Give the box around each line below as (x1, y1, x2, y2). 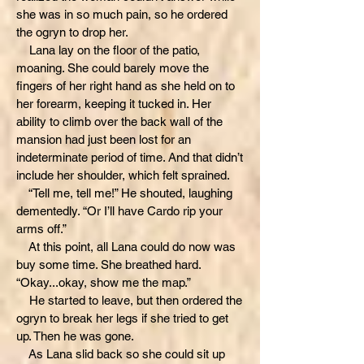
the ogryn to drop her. (16, 25, 128, 39)
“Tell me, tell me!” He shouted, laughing (16, 186, 232, 200)
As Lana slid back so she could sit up (16, 347, 225, 361)
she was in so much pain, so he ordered (16, 7, 227, 21)
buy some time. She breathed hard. (16, 258, 201, 271)
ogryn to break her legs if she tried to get (16, 311, 228, 325)
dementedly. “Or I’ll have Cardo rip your (16, 204, 223, 218)
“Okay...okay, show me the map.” (16, 275, 191, 289)
